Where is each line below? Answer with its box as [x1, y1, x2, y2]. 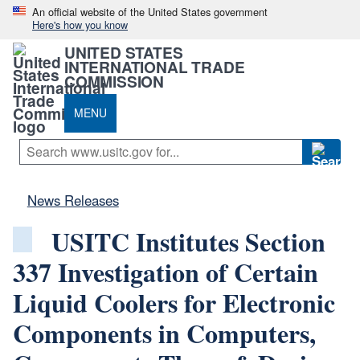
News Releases [27, 190, 119, 210]
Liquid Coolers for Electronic [13, 283, 335, 321]
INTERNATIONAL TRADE [64, 55, 245, 78]
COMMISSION [64, 69, 165, 92]
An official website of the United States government [32, 4, 268, 19]
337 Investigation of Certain [13, 252, 318, 291]
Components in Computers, [13, 313, 316, 352]
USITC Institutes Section [51, 222, 325, 260]
